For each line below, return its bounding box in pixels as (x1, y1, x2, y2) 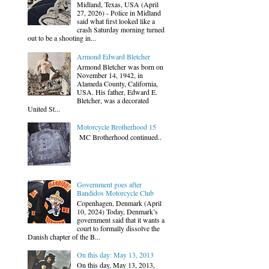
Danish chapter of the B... (28, 231, 100, 241)
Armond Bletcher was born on (76, 61, 163, 71)
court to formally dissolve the (76, 223, 160, 233)
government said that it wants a (76, 214, 165, 225)
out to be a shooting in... (28, 33, 96, 43)
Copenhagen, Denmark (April (76, 198, 162, 208)
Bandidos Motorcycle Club (76, 188, 154, 198)
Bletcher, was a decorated (76, 95, 149, 105)
